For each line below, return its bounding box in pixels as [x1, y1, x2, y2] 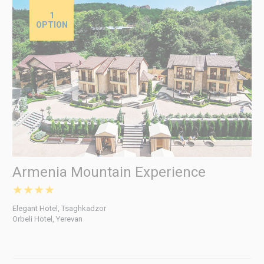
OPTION [35, 19, 68, 29]
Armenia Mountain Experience [12, 163, 206, 180]
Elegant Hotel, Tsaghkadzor [12, 203, 106, 213]
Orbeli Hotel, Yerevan [12, 214, 82, 223]
